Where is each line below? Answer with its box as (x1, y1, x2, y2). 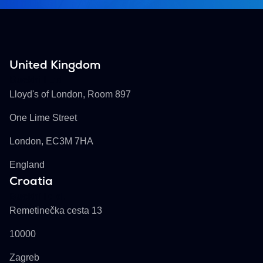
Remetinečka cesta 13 (9, 205, 102, 216)
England (9, 160, 45, 170)
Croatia (9, 173, 53, 189)
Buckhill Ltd (9, 75, 63, 86)
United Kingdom (9, 57, 100, 73)
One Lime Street (9, 113, 77, 123)
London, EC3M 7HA (9, 136, 93, 147)
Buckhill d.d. (9, 191, 65, 202)
